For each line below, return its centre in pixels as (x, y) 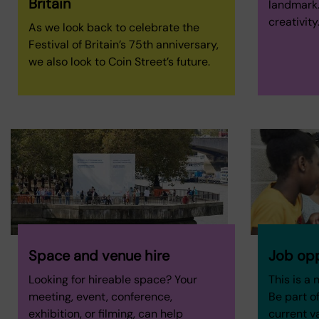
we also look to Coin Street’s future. (119, 62)
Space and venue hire (99, 256)
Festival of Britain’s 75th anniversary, (124, 45)
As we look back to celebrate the (114, 28)
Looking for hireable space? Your (113, 280)
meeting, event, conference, (100, 297)
